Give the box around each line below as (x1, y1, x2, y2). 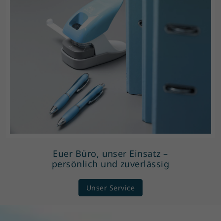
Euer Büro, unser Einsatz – (53, 147, 168, 159)
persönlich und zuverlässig (51, 157, 170, 170)
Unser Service (86, 183, 135, 192)
